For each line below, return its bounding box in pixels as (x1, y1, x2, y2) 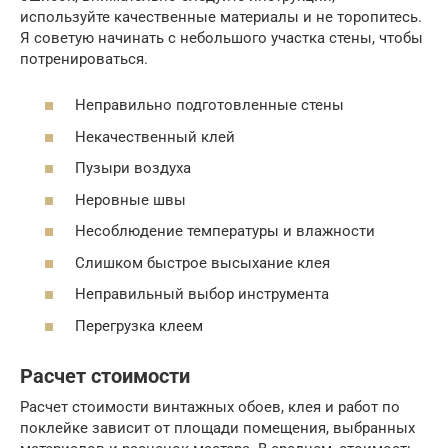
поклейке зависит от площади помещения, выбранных (20, 418, 415, 437)
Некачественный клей (75, 127, 235, 146)
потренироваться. (20, 49, 148, 68)
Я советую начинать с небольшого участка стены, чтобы (20, 28, 423, 47)
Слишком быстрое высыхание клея (75, 253, 330, 272)
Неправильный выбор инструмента (75, 285, 329, 304)
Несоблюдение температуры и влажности (75, 222, 375, 241)
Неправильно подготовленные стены (75, 96, 344, 115)
